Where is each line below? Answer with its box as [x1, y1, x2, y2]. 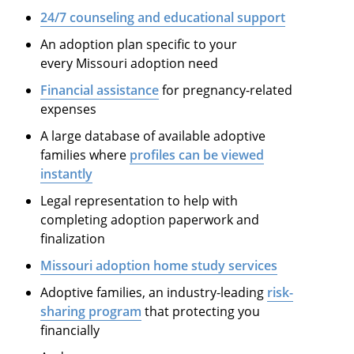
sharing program [40, 302, 142, 320]
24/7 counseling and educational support [40, 8, 286, 26]
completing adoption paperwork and [40, 210, 260, 228]
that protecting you [141, 302, 261, 320]
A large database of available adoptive [40, 126, 266, 145]
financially [40, 321, 104, 339]
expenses [40, 100, 100, 118]
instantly [40, 164, 93, 183]
